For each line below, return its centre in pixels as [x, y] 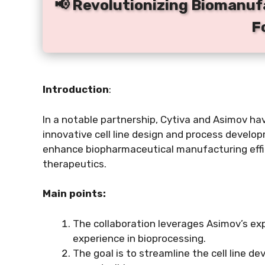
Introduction [76, 89]
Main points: [74, 193]
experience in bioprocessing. [139, 238]
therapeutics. [75, 164]
